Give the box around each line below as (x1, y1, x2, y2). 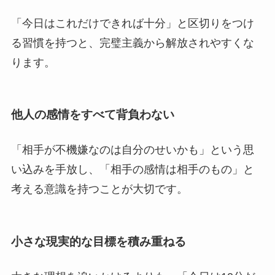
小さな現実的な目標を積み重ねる (10, 234, 186, 248)
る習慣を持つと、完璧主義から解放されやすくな (10, 36, 254, 49)
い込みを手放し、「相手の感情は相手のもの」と (10, 163, 254, 176)
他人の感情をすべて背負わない (10, 108, 174, 122)
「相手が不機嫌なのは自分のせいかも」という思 (10, 144, 254, 157)
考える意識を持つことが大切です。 (10, 183, 188, 196)
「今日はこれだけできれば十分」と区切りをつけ (10, 17, 254, 29)
